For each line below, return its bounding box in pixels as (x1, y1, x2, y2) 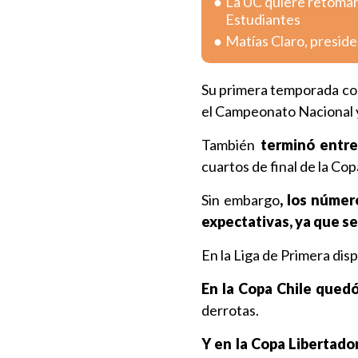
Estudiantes (225, 10, 300, 28)
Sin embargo (201, 191, 280, 209)
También (201, 136, 255, 153)
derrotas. (201, 301, 259, 319)
